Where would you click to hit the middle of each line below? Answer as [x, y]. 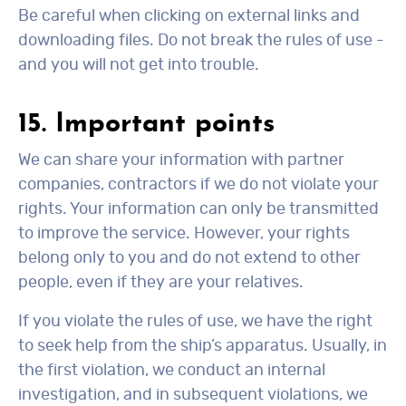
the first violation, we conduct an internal [172, 371]
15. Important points [146, 125]
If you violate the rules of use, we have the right [195, 322]
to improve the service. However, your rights [184, 234]
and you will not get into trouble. [139, 65]
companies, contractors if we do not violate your [198, 185]
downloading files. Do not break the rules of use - [201, 41]
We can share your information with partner [181, 160]
